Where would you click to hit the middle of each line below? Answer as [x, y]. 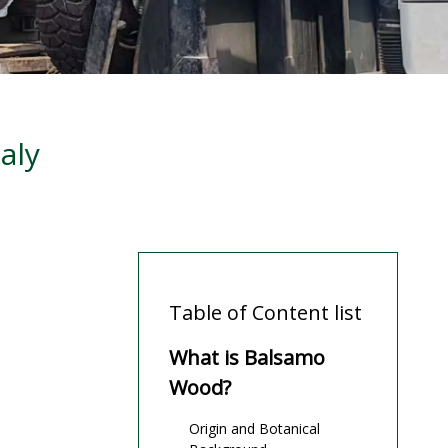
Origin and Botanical [254, 429]
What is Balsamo [247, 358]
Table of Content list [265, 313]
